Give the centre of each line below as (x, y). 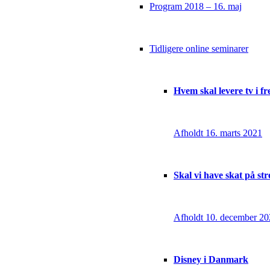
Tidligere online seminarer (199, 48)
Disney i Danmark (211, 259)
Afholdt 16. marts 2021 (218, 133)
